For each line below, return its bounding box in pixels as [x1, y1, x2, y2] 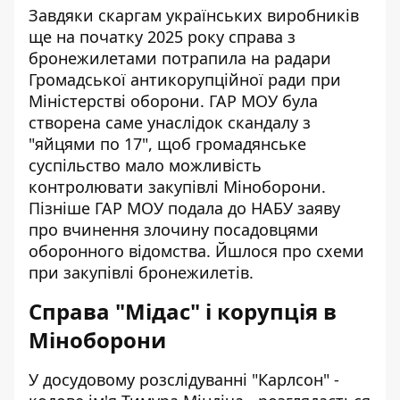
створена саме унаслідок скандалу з [29, 112, 311, 133]
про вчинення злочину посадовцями [29, 219, 319, 240]
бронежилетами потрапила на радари [29, 47, 331, 69]
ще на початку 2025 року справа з [29, 26, 296, 47]
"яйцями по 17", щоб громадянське [29, 133, 306, 154]
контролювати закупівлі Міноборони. [29, 176, 326, 197]
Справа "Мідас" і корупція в [29, 296, 337, 326]
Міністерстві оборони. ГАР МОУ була [29, 90, 318, 112]
